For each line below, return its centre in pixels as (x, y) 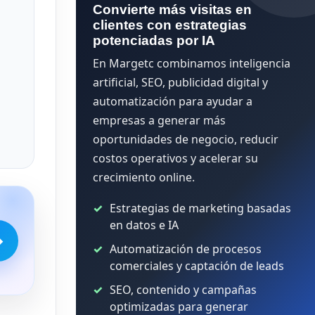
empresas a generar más (159, 120)
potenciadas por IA (154, 40)
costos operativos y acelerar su (175, 158)
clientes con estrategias (170, 25)
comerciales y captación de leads (197, 266)
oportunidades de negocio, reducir (186, 139)
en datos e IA (144, 225)
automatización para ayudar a (173, 101)
